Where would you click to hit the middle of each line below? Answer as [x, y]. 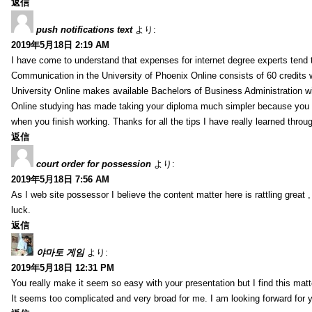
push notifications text [84, 29]
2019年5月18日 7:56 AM [60, 179]
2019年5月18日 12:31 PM [63, 267]
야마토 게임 [60, 252]
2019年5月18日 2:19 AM [60, 45]
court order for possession [94, 164]
